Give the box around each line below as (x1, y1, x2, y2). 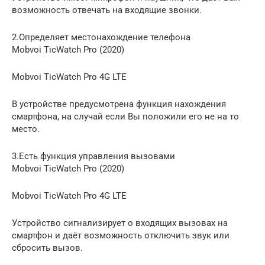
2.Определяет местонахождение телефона (12, 31, 190, 43)
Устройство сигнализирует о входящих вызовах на (12, 217, 228, 228)
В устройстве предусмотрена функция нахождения (12, 98, 226, 109)
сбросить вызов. (12, 242, 83, 253)
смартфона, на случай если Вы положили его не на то (12, 111, 239, 122)
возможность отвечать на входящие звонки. (12, 4, 202, 15)
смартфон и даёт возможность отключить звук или (12, 230, 230, 241)
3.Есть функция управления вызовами (12, 150, 175, 161)
